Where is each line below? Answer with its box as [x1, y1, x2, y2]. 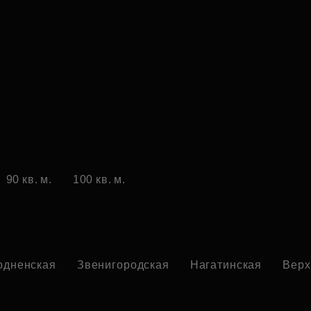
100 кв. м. [72, 174, 126, 186]
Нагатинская [190, 259, 262, 271]
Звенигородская [76, 259, 169, 271]
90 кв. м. [6, 174, 52, 186]
